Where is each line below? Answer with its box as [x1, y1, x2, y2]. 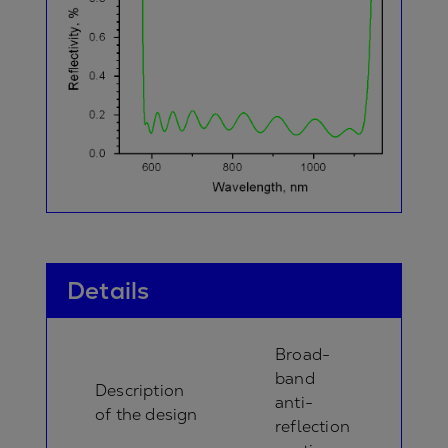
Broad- [275, 344, 331, 366]
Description [95, 380, 185, 402]
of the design [95, 404, 198, 426]
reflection [275, 416, 350, 438]
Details [67, 275, 150, 307]
